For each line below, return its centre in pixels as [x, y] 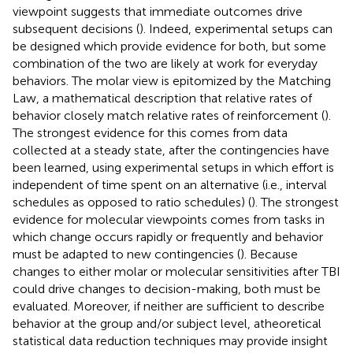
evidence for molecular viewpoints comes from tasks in [169, 219]
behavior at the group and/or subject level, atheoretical [167, 323]
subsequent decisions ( [76, 28]
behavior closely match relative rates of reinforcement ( [169, 115]
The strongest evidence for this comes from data [150, 132]
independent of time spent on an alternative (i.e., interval [170, 184]
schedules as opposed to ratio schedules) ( [132, 202]
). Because [269, 254]
